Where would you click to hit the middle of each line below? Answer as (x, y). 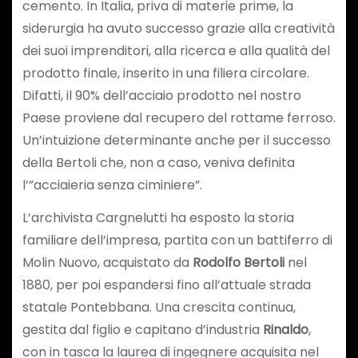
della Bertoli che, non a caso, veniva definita (158, 163)
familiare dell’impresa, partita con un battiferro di (177, 241)
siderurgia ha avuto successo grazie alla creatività (178, 29)
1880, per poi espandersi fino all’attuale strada (166, 285)
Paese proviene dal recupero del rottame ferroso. (179, 118)
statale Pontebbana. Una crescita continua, (159, 308)
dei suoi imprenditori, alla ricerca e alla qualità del (176, 51)
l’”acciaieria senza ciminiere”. (112, 185)
